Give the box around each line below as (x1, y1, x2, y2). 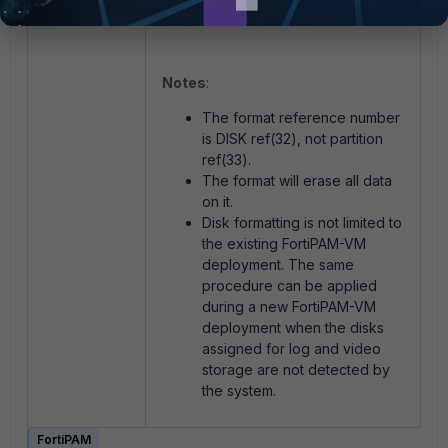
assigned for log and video (202, 339, 381, 357)
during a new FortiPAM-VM (202, 297, 376, 315)
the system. (202, 381, 276, 399)
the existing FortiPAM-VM (202, 234, 366, 252)
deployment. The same (202, 255, 354, 273)
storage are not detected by (202, 360, 390, 378)
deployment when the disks (202, 318, 384, 336)
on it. (202, 192, 233, 210)
